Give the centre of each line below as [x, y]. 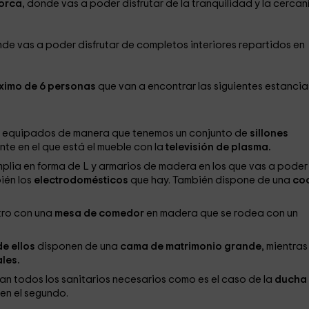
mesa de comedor [99, 213]
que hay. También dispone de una [210, 180]
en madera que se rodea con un [222, 213]
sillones [269, 133]
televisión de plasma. [218, 147]
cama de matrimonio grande [190, 247]
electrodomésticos [82, 180]
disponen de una [77, 247]
